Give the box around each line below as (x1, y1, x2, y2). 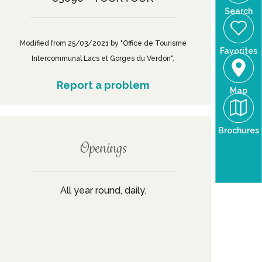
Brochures (218, 126, 259, 135)
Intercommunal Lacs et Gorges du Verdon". (32, 54, 174, 63)
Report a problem (57, 79, 149, 91)
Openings (80, 137, 126, 158)
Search (225, 6, 253, 16)
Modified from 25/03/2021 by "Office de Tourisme (19, 39, 187, 47)
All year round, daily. (60, 185, 146, 196)
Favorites (220, 46, 257, 56)
